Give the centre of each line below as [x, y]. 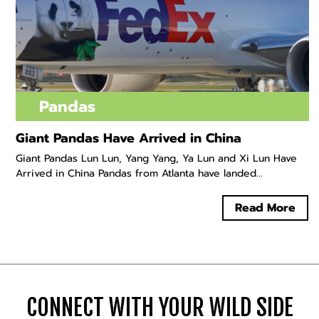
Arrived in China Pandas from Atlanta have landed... [140, 173]
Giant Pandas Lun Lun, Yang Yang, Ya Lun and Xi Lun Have [157, 158]
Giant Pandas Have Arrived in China [129, 138]
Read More [266, 208]
